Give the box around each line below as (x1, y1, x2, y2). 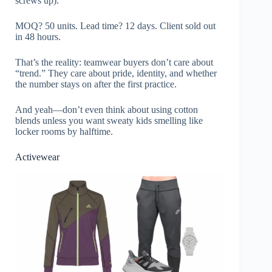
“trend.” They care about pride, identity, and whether (15, 67, 217, 78)
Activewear (15, 151, 59, 162)
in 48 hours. (15, 31, 61, 42)
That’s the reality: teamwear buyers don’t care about (15, 56, 213, 67)
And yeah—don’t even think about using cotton (15, 104, 198, 115)
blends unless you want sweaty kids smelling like (15, 115, 203, 126)
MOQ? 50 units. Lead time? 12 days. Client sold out (15, 20, 216, 31)
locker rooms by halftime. (15, 126, 113, 137)
